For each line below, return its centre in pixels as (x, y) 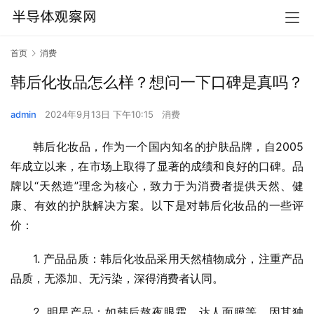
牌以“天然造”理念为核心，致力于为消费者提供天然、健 (157, 186)
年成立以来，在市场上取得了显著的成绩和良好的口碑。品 (157, 166)
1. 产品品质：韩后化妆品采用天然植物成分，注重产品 (168, 259)
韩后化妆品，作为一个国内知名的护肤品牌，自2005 (168, 147)
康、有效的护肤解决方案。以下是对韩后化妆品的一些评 (157, 206)
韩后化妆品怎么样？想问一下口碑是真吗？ (157, 82)
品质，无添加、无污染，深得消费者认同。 (117, 279)
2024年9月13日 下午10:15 (101, 115)
